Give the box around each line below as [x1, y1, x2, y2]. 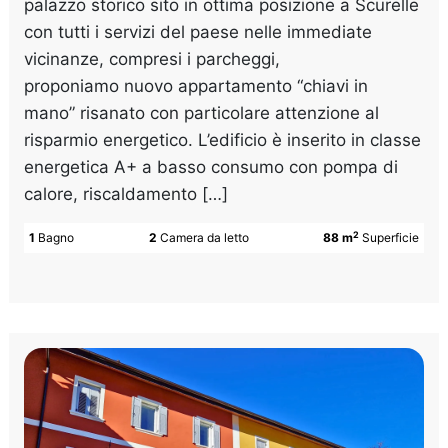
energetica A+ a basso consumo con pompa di [24, 157, 399, 178]
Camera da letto [159, 230, 249, 246]
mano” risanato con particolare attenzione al [24, 103, 380, 124]
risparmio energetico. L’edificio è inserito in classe [24, 130, 422, 151]
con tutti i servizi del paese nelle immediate [24, 22, 373, 43]
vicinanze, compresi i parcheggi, [24, 49, 281, 70]
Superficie [361, 230, 419, 246]
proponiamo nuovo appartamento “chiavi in [24, 76, 369, 97]
